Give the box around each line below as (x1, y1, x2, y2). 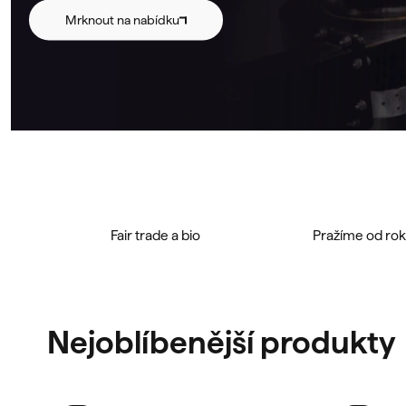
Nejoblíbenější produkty (47, 324, 396, 360)
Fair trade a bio (110, 227, 200, 243)
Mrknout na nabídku (65, 12, 179, 27)
